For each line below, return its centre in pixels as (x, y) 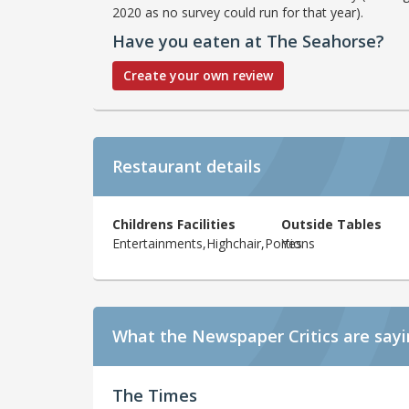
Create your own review (198, 75)
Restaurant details (187, 166)
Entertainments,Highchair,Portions (214, 243)
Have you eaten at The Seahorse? (248, 41)
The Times (155, 396)
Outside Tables (331, 224)
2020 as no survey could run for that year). (238, 12)
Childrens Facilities (174, 224)
